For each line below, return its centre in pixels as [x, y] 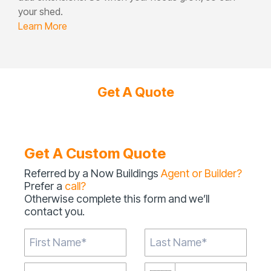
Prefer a [44, 186]
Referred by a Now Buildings [93, 173]
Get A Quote [135, 92]
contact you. [54, 211]
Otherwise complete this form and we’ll [117, 198]
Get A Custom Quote [95, 153]
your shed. [41, 11]
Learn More [43, 26]
